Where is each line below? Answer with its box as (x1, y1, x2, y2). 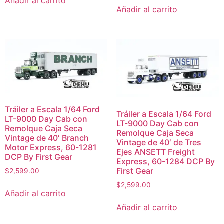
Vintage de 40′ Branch (5, 132, 89, 143)
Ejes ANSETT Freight (116, 147, 195, 157)
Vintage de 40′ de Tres (116, 137, 201, 148)
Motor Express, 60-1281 (5, 142, 97, 152)
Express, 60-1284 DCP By (116, 156, 215, 167)
